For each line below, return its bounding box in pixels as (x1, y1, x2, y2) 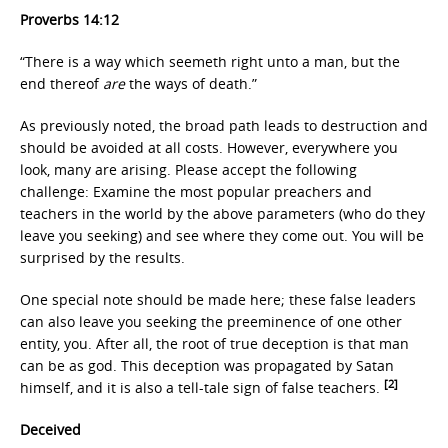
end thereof (20, 74, 103, 93)
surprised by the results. (20, 248, 185, 267)
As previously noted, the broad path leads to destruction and (20, 116, 428, 135)
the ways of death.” (125, 74, 257, 93)
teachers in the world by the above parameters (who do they (20, 204, 425, 223)
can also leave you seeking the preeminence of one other (20, 312, 402, 331)
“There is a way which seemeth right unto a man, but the (20, 52, 400, 71)
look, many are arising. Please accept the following (20, 160, 357, 179)
